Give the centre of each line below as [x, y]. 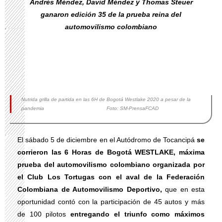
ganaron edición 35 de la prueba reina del [111, 14]
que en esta [183, 189]
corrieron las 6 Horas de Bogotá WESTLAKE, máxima [111, 152]
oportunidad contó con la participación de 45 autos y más [111, 202]
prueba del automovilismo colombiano [84, 165]
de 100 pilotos [44, 214]
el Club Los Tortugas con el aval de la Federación [111, 177]
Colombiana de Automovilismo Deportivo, [90, 189]
